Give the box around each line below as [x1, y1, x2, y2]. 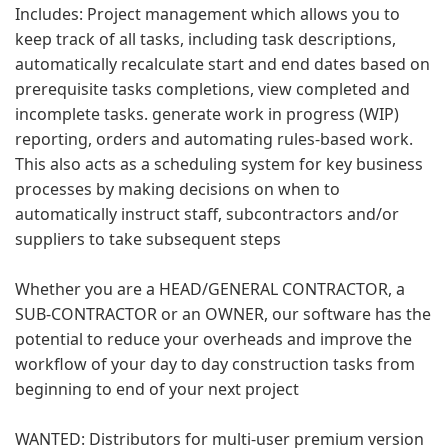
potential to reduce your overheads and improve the [15, 328, 412, 350]
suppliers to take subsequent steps [15, 228, 281, 250]
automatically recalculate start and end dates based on [15, 53, 430, 75]
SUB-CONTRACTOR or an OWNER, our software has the [15, 303, 431, 325]
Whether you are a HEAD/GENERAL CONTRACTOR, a [15, 278, 405, 300]
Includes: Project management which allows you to [15, 3, 400, 25]
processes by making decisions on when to [15, 178, 340, 200]
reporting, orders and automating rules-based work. [15, 128, 413, 150]
